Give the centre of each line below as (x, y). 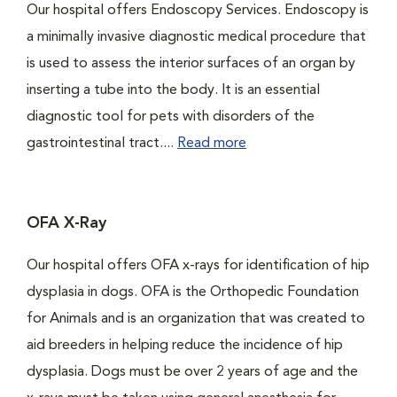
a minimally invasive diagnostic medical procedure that (196, 38)
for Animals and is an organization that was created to (196, 319)
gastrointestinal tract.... (102, 144)
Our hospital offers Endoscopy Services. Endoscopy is (198, 11)
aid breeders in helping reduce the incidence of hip (185, 346)
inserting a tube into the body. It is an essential (173, 91)
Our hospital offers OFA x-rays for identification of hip (198, 266)
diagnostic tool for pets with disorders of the (171, 117)
